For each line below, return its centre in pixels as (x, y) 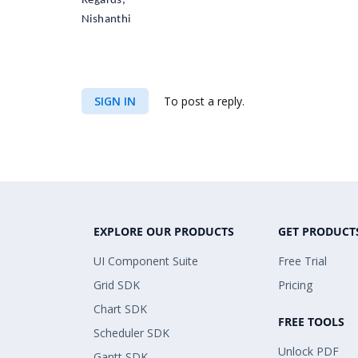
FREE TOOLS (311, 322)
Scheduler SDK (131, 333)
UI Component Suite (146, 261)
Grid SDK (117, 285)
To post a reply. (203, 101)
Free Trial (302, 261)
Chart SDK (120, 309)
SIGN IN (115, 101)
